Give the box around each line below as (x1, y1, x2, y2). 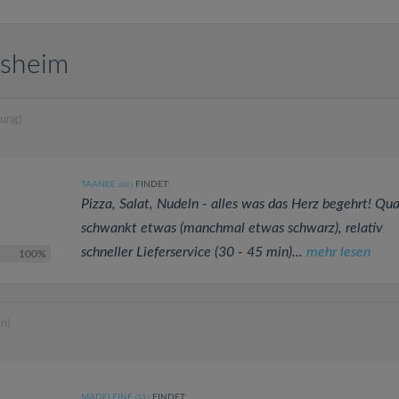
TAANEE (80, 180, 116, 189)
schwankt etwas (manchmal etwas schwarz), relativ (80, 221, 383, 235)
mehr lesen (305, 245, 370, 259)
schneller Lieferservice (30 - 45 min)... (80, 245, 306, 259)
